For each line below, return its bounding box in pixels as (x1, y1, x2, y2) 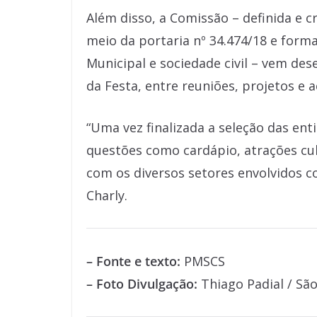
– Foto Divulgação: (86, 275, 197, 292)
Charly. (86, 187, 127, 204)
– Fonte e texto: (86, 253, 180, 270)
